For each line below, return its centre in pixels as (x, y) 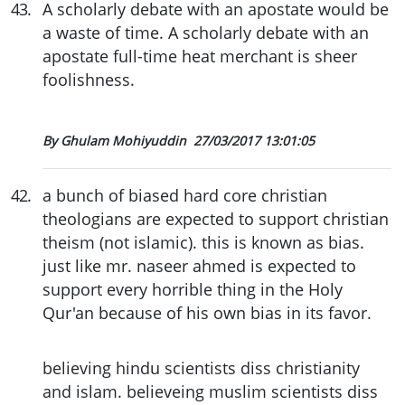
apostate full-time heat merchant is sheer (200, 57)
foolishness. (89, 80)
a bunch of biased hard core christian (185, 195)
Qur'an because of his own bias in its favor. (207, 312)
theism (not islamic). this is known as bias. (203, 242)
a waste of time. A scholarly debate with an (206, 33)
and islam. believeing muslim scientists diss (210, 391)
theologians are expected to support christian (216, 218)
